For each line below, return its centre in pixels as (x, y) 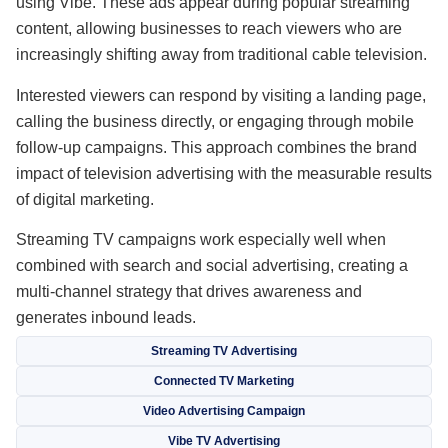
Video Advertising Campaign (224, 410)
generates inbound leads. (106, 318)
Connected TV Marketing (224, 380)
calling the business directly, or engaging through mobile (215, 121)
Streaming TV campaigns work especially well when (201, 240)
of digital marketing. (85, 199)
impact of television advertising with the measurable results (224, 173)
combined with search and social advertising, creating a (212, 266)
